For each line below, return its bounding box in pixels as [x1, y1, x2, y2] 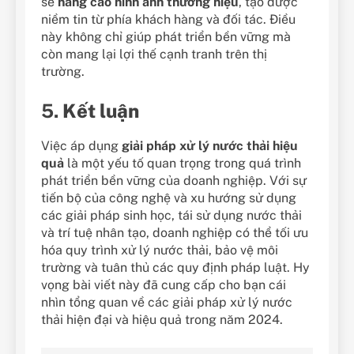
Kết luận [62, 99, 139, 122]
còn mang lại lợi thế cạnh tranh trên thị [41, 46, 267, 62]
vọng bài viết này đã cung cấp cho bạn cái [41, 277, 286, 292]
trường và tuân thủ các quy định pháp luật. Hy [41, 259, 310, 275]
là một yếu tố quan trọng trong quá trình [64, 155, 301, 171]
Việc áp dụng [41, 137, 122, 153]
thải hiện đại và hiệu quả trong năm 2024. [41, 311, 283, 327]
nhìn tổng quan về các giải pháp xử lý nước [41, 294, 292, 310]
